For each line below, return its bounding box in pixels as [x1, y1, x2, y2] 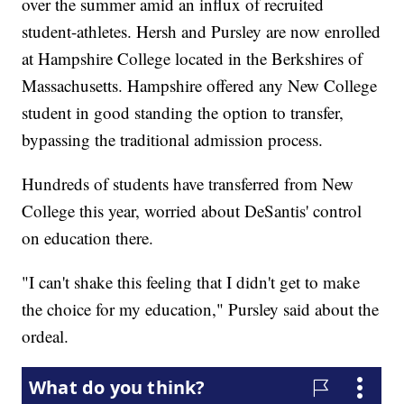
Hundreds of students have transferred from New [22, 171, 354, 195]
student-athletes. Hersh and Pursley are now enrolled [22, 19, 381, 42]
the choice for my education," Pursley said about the [22, 297, 380, 320]
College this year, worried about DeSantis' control [22, 198, 363, 222]
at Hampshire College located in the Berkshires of [22, 46, 363, 69]
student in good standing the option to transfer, [22, 100, 344, 124]
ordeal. [22, 324, 69, 347]
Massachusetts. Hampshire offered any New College [22, 73, 378, 96]
